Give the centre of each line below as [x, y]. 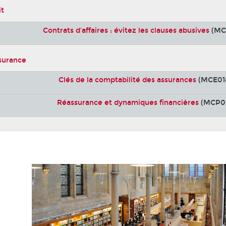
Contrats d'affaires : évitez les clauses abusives [126, 30]
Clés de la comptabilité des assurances [127, 80]
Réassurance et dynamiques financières [128, 102]
